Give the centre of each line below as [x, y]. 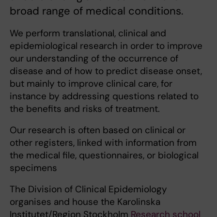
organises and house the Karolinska [85, 202]
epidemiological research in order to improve [106, 46]
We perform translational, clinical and [88, 33]
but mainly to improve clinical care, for [91, 84]
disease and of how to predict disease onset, [106, 71]
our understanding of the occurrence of [94, 59]
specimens [33, 168]
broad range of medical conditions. [96, 11]
